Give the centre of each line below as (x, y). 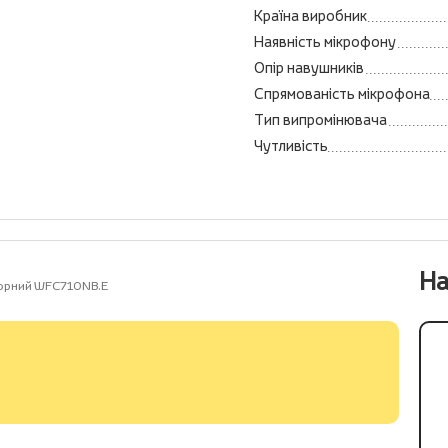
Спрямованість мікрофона (342, 93)
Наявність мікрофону (325, 41)
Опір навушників (309, 67)
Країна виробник (310, 15)
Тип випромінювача (320, 119)
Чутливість (291, 145)
